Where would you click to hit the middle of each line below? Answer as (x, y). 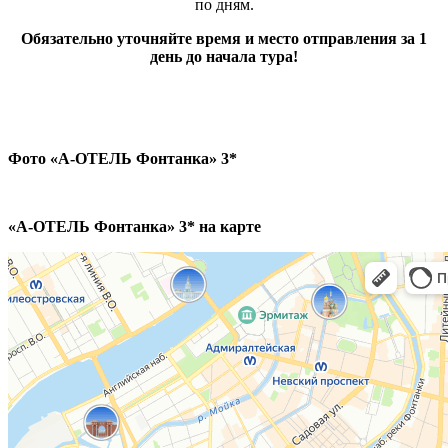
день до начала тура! (224, 57)
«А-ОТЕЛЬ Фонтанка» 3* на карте (134, 227)
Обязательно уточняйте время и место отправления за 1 (224, 39)
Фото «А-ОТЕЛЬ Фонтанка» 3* (122, 159)
